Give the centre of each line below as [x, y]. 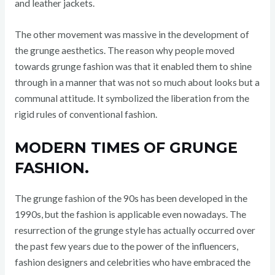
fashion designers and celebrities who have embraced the [132, 262]
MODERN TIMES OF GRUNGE [126, 147]
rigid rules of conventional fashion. [86, 114]
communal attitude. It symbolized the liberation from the [132, 98]
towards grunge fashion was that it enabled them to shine [133, 66]
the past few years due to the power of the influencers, [126, 246]
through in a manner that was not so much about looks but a [137, 82]
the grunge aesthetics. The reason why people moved [124, 50]
